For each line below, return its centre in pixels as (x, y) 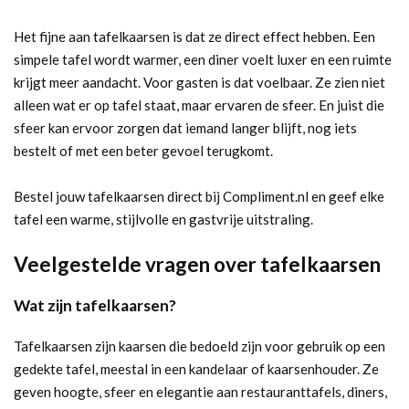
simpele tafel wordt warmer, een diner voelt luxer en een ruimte (203, 59)
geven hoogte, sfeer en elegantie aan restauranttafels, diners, (200, 391)
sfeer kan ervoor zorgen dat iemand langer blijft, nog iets (185, 127)
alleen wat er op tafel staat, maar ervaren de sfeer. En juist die (199, 105)
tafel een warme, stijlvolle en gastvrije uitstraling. (163, 219)
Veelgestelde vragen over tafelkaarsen (197, 264)
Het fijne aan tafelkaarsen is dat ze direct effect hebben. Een (194, 36)
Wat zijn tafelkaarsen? (95, 305)
